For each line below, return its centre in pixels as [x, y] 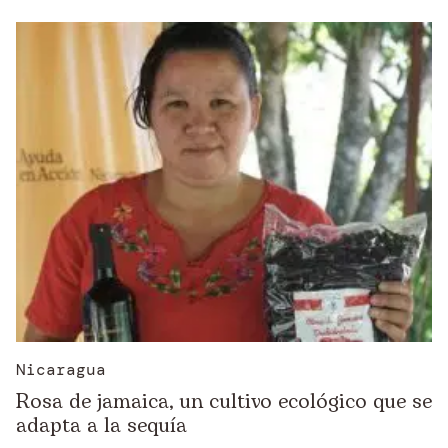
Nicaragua [61, 369]
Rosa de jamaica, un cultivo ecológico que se [224, 402]
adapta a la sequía [101, 426]
